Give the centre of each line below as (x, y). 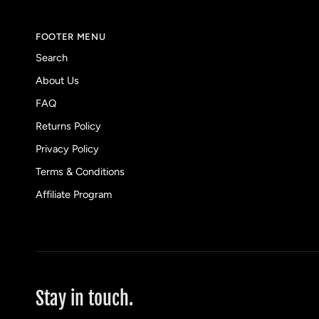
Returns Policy (68, 126)
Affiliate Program (74, 194)
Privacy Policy (67, 148)
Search (52, 57)
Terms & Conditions (80, 171)
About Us (57, 80)
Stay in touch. (84, 298)
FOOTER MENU (71, 36)
